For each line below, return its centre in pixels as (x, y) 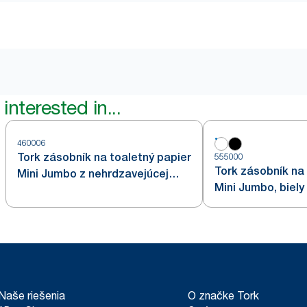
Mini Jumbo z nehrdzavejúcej (93, 174)
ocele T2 (40, 191)
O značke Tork (223, 296)
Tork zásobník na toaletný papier (104, 158)
